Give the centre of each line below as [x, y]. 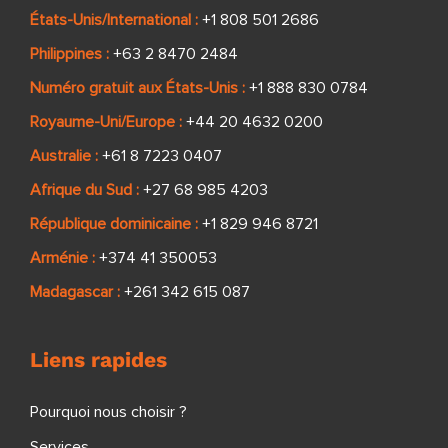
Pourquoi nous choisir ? [108, 412]
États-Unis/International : [114, 20]
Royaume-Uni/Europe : [106, 122]
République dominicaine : [114, 224]
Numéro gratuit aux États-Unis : [137, 88]
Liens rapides [98, 360]
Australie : [64, 156]
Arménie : [62, 258]
